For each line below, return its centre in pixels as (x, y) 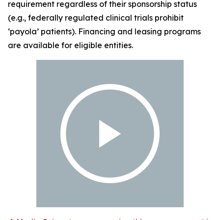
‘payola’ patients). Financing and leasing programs (104, 32)
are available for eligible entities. (70, 45)
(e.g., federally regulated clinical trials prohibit (96, 18)
